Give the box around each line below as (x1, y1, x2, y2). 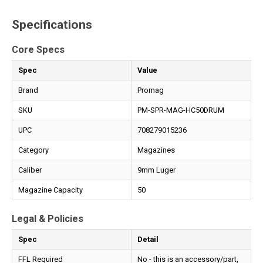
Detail (137, 234, 159, 244)
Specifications (12, 18, 92, 32)
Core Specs (12, 44, 65, 56)
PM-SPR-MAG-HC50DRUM (137, 106, 224, 115)
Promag (137, 86, 164, 95)
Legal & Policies (12, 213, 83, 224)
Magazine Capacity (18, 186, 83, 195)
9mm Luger (137, 166, 176, 175)
